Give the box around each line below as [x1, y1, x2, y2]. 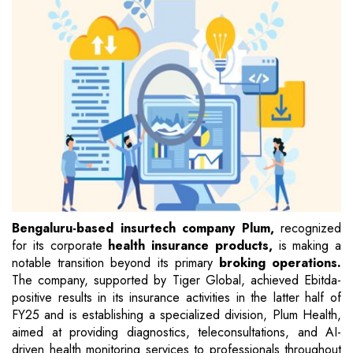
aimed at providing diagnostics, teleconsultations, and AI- [12, 323, 341, 342]
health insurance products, [108, 236, 279, 255]
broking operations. [218, 254, 342, 273]
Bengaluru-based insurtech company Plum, [12, 219, 274, 238]
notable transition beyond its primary [12, 254, 219, 273]
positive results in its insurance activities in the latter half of [12, 288, 341, 307]
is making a [278, 236, 341, 255]
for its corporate [12, 236, 109, 255]
